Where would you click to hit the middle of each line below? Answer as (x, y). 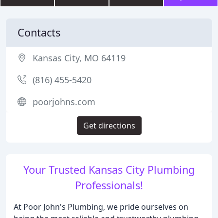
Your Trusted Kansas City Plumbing (109, 170)
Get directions (109, 126)
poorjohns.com (64, 102)
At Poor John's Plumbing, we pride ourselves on (101, 207)
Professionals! (109, 185)
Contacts (39, 32)
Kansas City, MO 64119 (79, 58)
